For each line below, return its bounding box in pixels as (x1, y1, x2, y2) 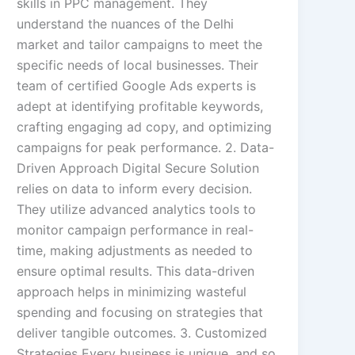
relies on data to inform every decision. (17, 181, 253, 197)
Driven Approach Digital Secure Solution (17, 160, 260, 177)
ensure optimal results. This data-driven (17, 263, 255, 280)
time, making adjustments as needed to (17, 242, 254, 259)
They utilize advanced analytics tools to (17, 201, 257, 218)
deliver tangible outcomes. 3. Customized (17, 325, 268, 342)
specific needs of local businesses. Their (17, 57, 259, 74)
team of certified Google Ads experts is (17, 78, 257, 94)
